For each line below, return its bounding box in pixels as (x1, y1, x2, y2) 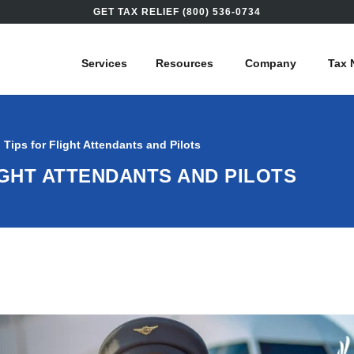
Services (81, 57, 127, 70)
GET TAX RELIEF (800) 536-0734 (93, 6, 261, 17)
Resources (156, 57, 213, 70)
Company (245, 57, 296, 70)
